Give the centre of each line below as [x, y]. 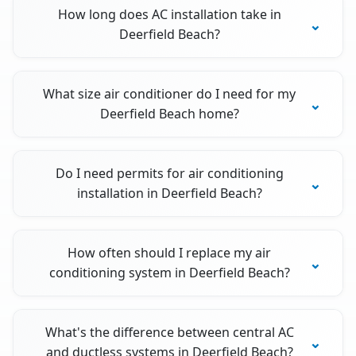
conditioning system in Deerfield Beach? [169, 273]
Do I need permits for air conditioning [169, 174]
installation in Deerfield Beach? [169, 193]
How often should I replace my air [170, 253]
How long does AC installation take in [169, 15]
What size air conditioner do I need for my [170, 94]
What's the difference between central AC [169, 333]
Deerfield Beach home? [169, 114]
